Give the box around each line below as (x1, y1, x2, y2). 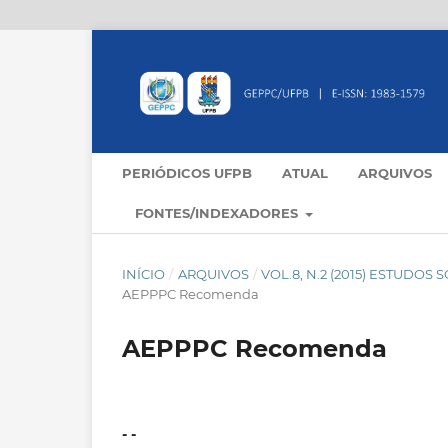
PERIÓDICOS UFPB (122, 165, 252, 182)
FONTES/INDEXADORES (135, 205, 302, 222)
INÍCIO (122, 266, 165, 283)
